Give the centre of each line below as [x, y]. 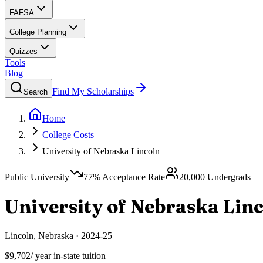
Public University [37, 177]
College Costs [68, 135]
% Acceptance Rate [129, 177]
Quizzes [23, 51]
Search [36, 92]
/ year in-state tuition [68, 255]
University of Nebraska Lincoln [101, 151]
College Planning [38, 32]
